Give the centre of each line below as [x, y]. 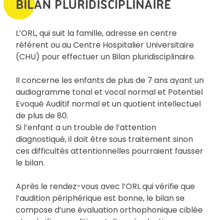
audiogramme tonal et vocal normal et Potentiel [109, 92]
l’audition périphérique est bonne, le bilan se [100, 198]
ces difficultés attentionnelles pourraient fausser [110, 151]
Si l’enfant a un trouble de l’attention [86, 127]
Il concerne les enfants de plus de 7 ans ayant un [110, 80]
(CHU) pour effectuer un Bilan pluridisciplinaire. [106, 56]
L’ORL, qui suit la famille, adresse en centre [96, 33]
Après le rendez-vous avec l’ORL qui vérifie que [105, 186]
